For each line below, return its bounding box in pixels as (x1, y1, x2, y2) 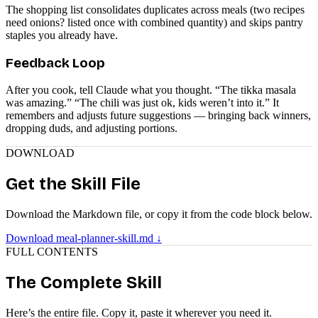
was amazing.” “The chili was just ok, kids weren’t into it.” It (6, 97, 279, 109)
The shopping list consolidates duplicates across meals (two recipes (6, 3, 305, 16)
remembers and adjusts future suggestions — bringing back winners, (6, 109, 311, 122)
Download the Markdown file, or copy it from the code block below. (6, 208, 312, 221)
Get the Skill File (6, 174, 141, 194)
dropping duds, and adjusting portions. (6, 122, 177, 135)
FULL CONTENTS (6, 246, 98, 258)
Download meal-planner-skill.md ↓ (6, 232, 162, 245)
